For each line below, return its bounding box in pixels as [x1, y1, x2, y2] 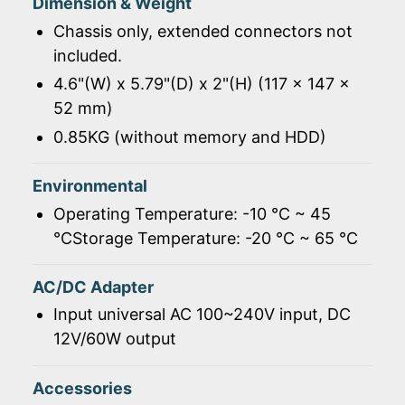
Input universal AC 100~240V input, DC [52, 305, 351, 325]
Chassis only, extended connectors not [52, 21, 353, 41]
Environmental [33, 176, 147, 196]
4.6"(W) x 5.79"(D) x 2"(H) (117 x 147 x [52, 74, 350, 94]
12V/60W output [52, 329, 176, 349]
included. [52, 45, 122, 65]
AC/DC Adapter [33, 278, 154, 297]
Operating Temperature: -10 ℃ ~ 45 [52, 203, 331, 223]
